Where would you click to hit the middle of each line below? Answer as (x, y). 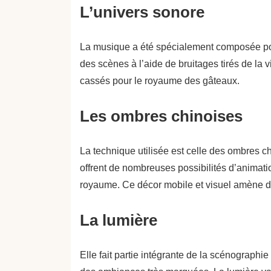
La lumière (119, 220)
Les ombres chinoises (161, 116)
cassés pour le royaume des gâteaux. (160, 81)
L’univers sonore (142, 12)
